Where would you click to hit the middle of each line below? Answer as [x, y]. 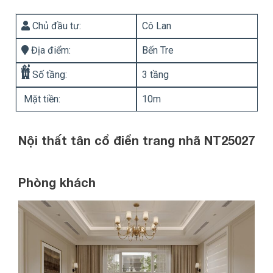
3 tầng [155, 74]
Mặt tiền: [41, 99]
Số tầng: [48, 74]
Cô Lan [157, 26]
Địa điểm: [50, 50]
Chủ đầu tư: [55, 26]
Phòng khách [57, 182]
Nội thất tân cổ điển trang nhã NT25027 [136, 140]
